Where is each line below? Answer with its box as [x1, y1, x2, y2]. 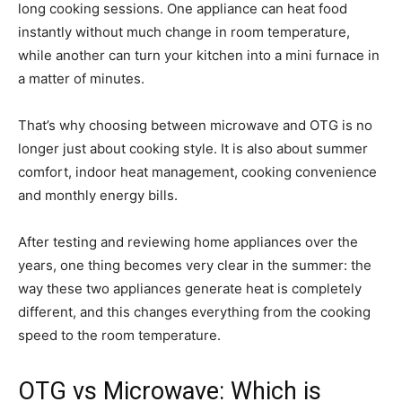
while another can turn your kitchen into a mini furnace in [18, 46, 380, 64]
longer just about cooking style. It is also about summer [18, 139, 368, 157]
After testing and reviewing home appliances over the [18, 232, 358, 250]
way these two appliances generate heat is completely [18, 279, 362, 297]
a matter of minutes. [18, 69, 144, 87]
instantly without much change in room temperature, [18, 22, 350, 40]
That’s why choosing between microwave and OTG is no [18, 116, 372, 134]
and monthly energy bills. [18, 186, 178, 204]
